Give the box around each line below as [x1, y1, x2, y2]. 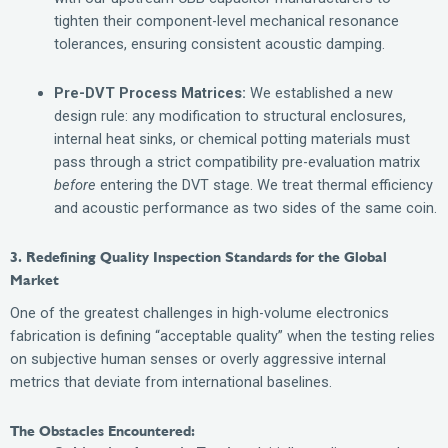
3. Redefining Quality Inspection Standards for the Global [10, 248, 387, 266]
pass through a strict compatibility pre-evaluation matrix [53, 152, 420, 171]
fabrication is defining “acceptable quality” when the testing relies [10, 326, 435, 345]
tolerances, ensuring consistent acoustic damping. [53, 35, 385, 54]
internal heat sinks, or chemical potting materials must [53, 129, 410, 148]
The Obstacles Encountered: [10, 422, 195, 440]
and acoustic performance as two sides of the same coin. [53, 198, 437, 217]
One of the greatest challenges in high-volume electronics [10, 303, 389, 322]
